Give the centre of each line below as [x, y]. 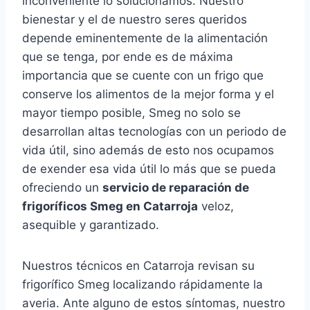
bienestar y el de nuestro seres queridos [135, 20]
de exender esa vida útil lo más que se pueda [149, 169]
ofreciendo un [62, 188]
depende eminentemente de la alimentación [145, 38]
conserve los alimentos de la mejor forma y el [148, 94]
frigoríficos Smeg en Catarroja [110, 207]
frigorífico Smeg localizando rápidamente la [143, 285]
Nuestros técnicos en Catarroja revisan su [138, 266]
